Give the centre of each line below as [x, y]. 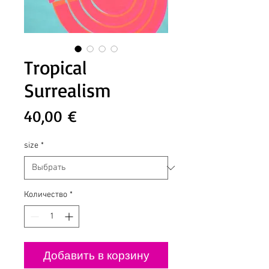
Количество [46, 195]
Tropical [56, 67]
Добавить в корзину [96, 255]
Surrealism [68, 90]
